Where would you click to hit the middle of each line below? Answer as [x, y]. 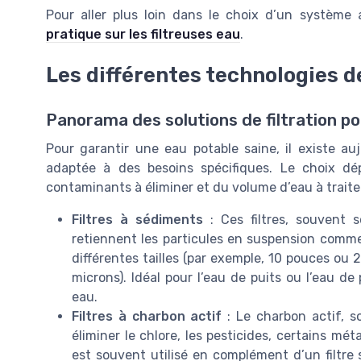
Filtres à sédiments [138, 219]
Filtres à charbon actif [147, 316]
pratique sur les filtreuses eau [143, 35]
